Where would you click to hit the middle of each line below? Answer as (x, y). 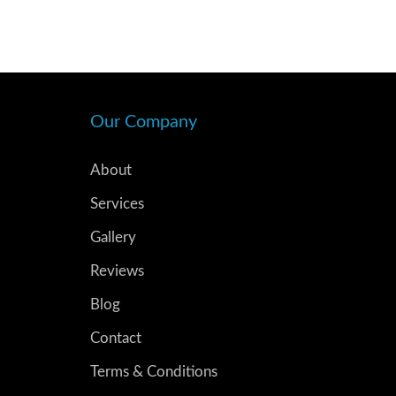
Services (117, 204)
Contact (116, 338)
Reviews (117, 271)
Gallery (113, 237)
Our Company (144, 122)
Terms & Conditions (154, 372)
